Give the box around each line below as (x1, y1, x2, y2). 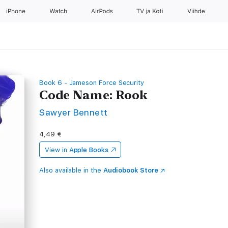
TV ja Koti (136, 8, 165, 15)
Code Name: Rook (39, 88, 148, 102)
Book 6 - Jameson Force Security (39, 79, 145, 87)
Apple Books (69, 146, 108, 154)
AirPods (91, 8, 115, 15)
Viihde (187, 8, 206, 15)
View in (45, 146, 67, 154)
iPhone (6, 8, 27, 15)
